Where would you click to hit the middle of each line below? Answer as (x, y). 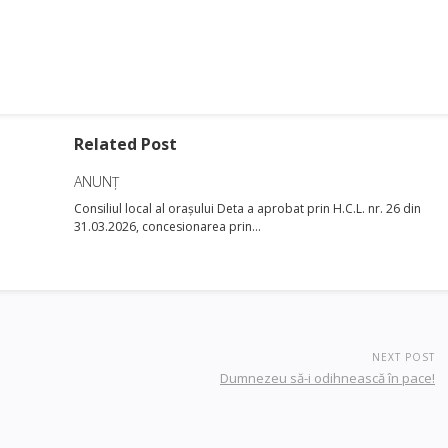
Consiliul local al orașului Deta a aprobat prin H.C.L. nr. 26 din (247, 208)
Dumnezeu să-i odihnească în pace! (327, 378)
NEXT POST (403, 357)
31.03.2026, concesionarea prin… (167, 226)
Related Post (125, 144)
